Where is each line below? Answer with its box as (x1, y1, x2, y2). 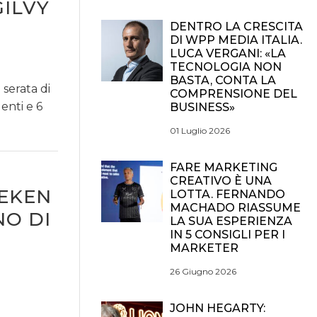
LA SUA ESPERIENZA (170, 214, 292, 228)
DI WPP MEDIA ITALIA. (170, 33, 302, 47)
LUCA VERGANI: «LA (170, 47, 286, 60)
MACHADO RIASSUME (170, 201, 301, 214)
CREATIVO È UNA (170, 174, 272, 188)
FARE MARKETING (170, 161, 277, 174)
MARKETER (170, 241, 238, 255)
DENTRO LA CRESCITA (170, 20, 303, 33)
